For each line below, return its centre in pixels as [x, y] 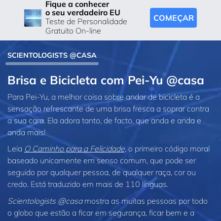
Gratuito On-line [73, 31]
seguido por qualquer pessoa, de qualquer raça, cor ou [102, 172]
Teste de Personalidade [86, 21]
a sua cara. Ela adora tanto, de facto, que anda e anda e [104, 120]
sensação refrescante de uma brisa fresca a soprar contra [108, 108]
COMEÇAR [174, 18]
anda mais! [26, 132]
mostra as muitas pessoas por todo [145, 201]
